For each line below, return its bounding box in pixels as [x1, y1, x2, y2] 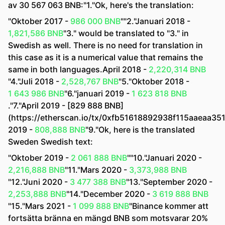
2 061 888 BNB [71, 153, 127, 163]
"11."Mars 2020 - [65, 165, 129, 175]
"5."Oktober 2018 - [119, 76, 189, 86]
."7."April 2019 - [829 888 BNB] [8, 100, 124, 110]
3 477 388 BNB [70, 177, 126, 187]
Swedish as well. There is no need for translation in [8, 40, 203, 50]
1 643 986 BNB [8, 88, 64, 98]
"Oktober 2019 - [8, 153, 71, 163]
